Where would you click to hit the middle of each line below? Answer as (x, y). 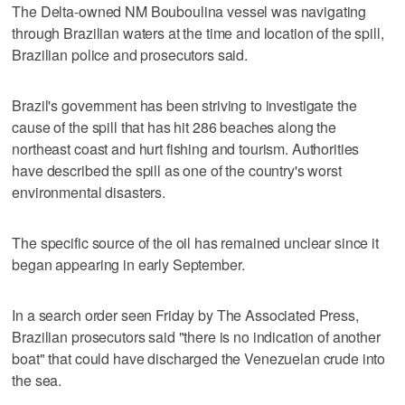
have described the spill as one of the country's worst (177, 170)
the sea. (37, 380)
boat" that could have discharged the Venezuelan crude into (199, 358)
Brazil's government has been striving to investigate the (184, 105)
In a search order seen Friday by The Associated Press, (185, 315)
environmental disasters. (89, 192)
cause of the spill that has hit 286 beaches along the (174, 127)
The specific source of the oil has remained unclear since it (195, 242)
